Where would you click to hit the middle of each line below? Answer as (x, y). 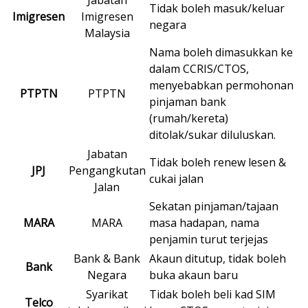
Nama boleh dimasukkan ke (221, 53)
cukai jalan (176, 179)
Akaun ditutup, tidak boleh (218, 259)
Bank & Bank (107, 259)
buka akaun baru (194, 275)
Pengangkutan (107, 171)
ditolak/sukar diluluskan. (212, 135)
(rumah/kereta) (189, 119)
